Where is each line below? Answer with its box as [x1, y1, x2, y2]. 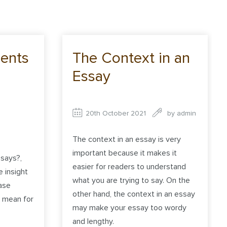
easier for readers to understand [72, 161, 186, 172]
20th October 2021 [86, 109, 146, 118]
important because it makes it [72, 147, 177, 158]
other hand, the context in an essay [72, 188, 196, 199]
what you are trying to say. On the [72, 175, 191, 185]
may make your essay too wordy [72, 202, 187, 213]
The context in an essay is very [72, 134, 181, 144]
